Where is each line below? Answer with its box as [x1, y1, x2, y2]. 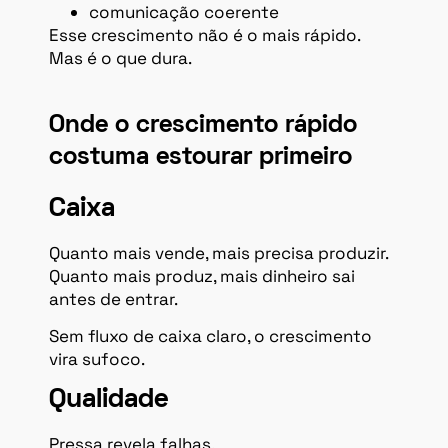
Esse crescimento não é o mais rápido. [49, 23, 361, 46]
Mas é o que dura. [49, 46, 192, 69]
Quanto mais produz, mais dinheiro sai [49, 264, 355, 287]
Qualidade [49, 388, 169, 414]
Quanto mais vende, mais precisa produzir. [49, 241, 389, 264]
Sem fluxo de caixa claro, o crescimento [49, 324, 372, 347]
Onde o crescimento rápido [49, 113, 357, 137]
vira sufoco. [49, 347, 145, 370]
